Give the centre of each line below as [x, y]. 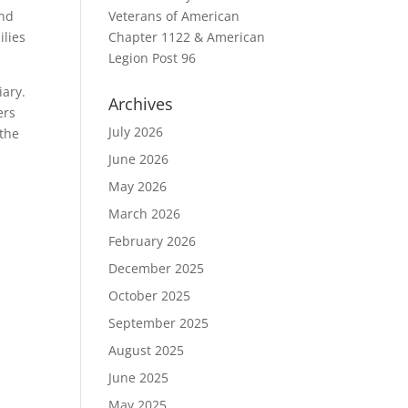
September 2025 [159, 323]
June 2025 [139, 377]
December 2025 [157, 268]
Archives [141, 104]
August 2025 [147, 350]
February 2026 [153, 241]
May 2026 [138, 186]
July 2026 [136, 132]
